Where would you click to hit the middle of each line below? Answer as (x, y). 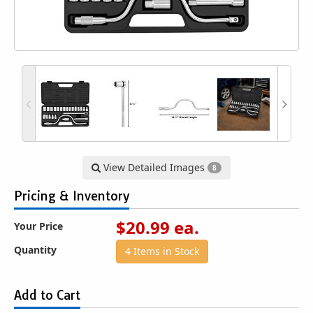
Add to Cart (47, 295)
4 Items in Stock (162, 251)
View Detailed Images (154, 167)
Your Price (38, 226)
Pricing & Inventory (72, 196)
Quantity (35, 250)
